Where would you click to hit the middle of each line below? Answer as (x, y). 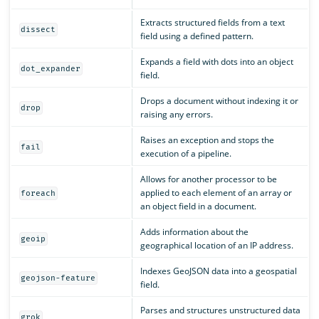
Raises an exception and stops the (207, 140)
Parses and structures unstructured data (220, 310)
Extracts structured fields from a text (212, 22)
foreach (38, 193)
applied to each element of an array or (216, 192)
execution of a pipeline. (185, 153)
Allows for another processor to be (208, 179)
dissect (38, 29)
